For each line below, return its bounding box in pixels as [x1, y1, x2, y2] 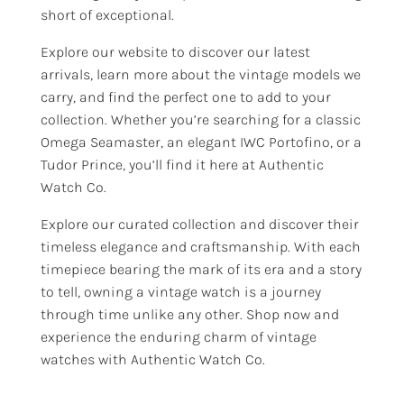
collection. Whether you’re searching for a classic [40, 110, 361, 128]
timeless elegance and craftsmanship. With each [40, 237, 361, 255]
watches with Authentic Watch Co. [40, 350, 265, 368]
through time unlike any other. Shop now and [40, 305, 339, 323]
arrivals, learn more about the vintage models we [40, 65, 361, 83]
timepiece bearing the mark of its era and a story [40, 260, 362, 278]
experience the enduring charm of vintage [40, 327, 317, 345]
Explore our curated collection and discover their [40, 215, 359, 233]
